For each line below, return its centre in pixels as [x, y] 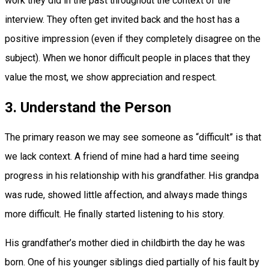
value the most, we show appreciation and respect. [111, 77]
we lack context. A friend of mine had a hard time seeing [122, 156]
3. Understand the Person [88, 107]
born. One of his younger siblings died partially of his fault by [132, 262]
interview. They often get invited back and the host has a [122, 19]
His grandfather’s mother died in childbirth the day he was [125, 243]
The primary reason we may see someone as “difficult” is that [133, 137]
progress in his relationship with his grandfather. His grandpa [132, 175]
